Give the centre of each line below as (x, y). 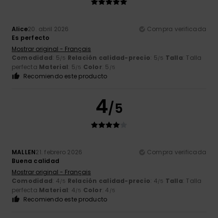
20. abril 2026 (48, 29)
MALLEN (24, 152)
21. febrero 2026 (59, 152)
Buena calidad (36, 161)
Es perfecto (31, 38)
